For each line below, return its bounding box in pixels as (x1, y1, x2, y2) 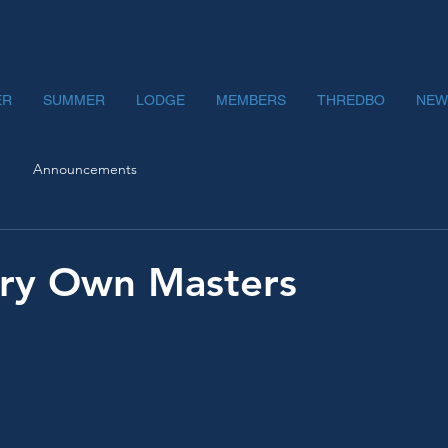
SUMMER (43, 92, 105, 108)
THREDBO (317, 92, 385, 108)
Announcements (33, 159, 137, 178)
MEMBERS (216, 92, 286, 108)
